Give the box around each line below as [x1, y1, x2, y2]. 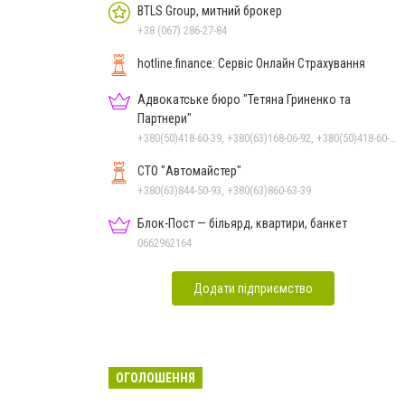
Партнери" [137, 110, 192, 126]
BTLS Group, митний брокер [137, 3, 282, 18]
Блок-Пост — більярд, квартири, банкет [137, 215, 347, 231]
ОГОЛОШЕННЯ [116, 370, 195, 385]
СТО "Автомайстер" [137, 163, 241, 178]
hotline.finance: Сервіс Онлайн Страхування [137, 55, 365, 71]
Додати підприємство [193, 280, 313, 296]
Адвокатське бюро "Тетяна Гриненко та [137, 91, 351, 107]
